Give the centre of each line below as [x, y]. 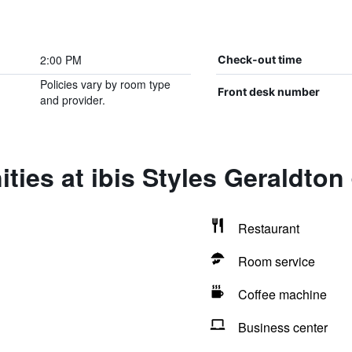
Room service [276, 261]
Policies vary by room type [105, 84]
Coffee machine [282, 294]
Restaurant [268, 228]
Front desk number [268, 92]
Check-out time [259, 59]
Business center [282, 327]
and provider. [72, 100]
